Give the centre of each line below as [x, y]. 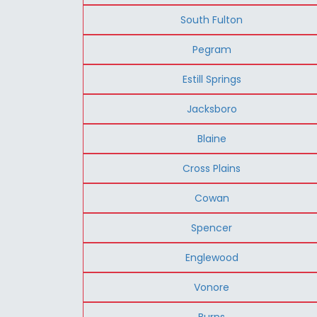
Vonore [212, 287]
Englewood [212, 257]
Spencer [212, 227]
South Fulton [212, 19]
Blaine [212, 138]
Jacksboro [212, 109]
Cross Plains [212, 168]
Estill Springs [212, 79]
